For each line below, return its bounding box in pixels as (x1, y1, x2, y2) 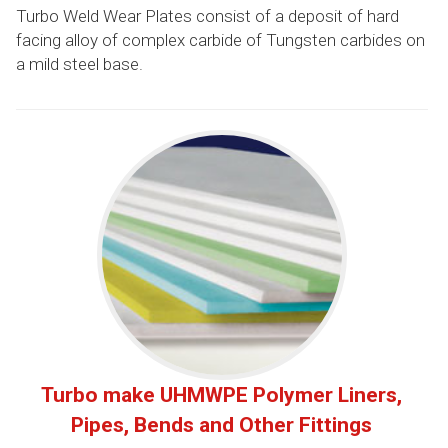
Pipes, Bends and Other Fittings (71, 412, 373, 437)
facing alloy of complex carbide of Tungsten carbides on (15, 29, 425, 50)
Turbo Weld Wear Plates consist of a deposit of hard (15, 5, 399, 26)
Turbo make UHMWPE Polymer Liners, (41, 382, 403, 407)
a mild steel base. (15, 53, 143, 74)
